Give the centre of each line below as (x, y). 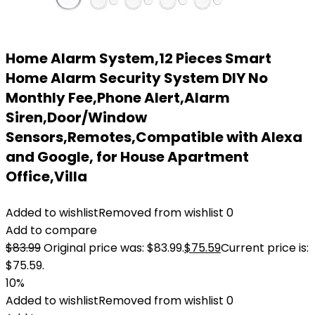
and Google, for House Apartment (127, 157)
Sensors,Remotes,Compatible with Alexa (154, 137)
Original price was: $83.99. (114, 248)
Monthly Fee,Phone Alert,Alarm (118, 98)
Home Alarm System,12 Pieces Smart (139, 58)
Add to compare (51, 230)
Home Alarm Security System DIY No (137, 78)
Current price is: (265, 248)
